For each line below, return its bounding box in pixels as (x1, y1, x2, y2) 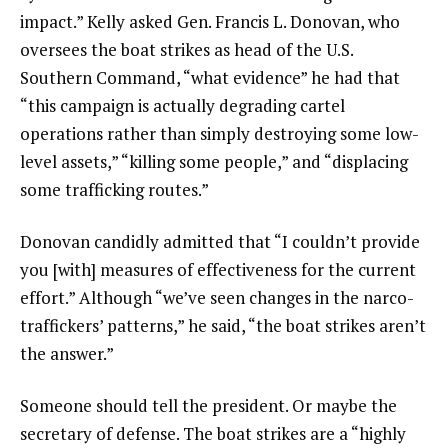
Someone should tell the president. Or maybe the (20, 394, 397, 418)
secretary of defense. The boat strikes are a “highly (20, 422, 406, 446)
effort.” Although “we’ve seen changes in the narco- (20, 286, 414, 310)
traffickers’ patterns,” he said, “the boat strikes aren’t (20, 314, 426, 338)
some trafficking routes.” (20, 178, 209, 202)
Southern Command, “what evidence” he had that (20, 66, 400, 90)
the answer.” (20, 342, 114, 366)
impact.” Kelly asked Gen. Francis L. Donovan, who (20, 10, 400, 34)
